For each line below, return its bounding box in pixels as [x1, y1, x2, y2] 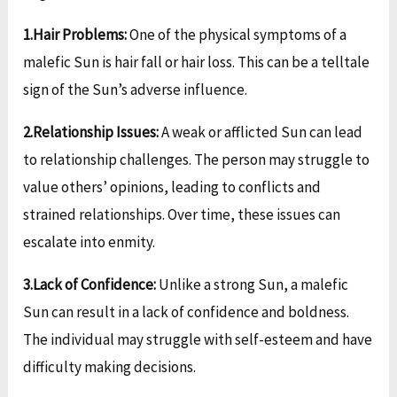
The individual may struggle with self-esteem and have [23, 330, 373, 350]
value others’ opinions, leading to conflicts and [23, 177, 322, 198]
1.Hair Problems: [23, 25, 128, 45]
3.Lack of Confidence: [23, 275, 157, 295]
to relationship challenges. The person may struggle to [23, 150, 370, 170]
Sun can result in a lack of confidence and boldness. [23, 302, 350, 323]
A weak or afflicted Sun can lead [161, 122, 363, 143]
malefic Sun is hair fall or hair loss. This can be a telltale [23, 52, 370, 73]
